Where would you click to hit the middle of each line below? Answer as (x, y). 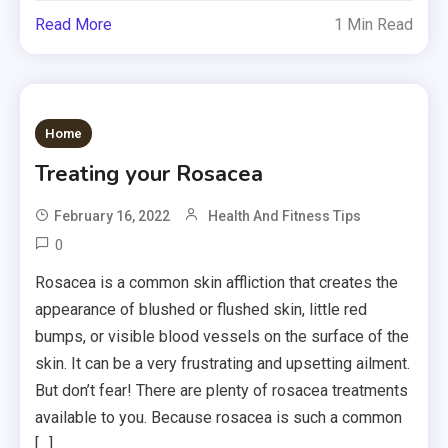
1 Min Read (373, 25)
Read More (74, 25)
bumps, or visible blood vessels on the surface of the (222, 337)
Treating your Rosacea (149, 174)
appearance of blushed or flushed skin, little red (201, 310)
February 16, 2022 (112, 216)
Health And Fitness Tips (285, 216)
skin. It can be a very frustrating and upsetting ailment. (223, 364)
